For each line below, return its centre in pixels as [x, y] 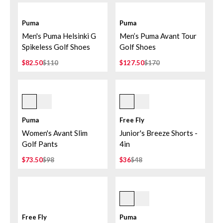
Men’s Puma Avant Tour [158, 36]
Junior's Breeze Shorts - [159, 133]
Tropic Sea [137, 97]
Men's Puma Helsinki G [59, 36]
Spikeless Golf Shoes [56, 47]
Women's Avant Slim [55, 133]
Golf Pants [40, 144]
